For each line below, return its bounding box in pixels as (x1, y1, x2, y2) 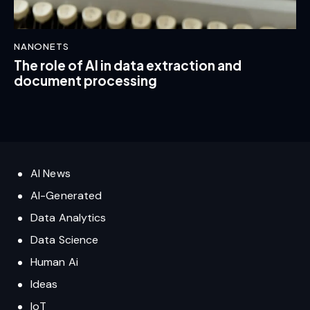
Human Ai (30, 255, 78, 270)
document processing (14, 72, 157, 89)
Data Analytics (30, 210, 107, 226)
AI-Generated (30, 188, 102, 203)
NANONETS (14, 40, 69, 52)
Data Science (30, 232, 99, 248)
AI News (30, 166, 71, 181)
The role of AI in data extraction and (14, 57, 241, 74)
